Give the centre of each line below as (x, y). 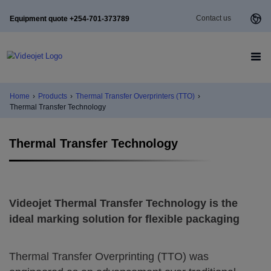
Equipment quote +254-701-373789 (70, 18)
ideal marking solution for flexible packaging (124, 219)
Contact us (214, 18)
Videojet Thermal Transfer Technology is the (123, 203)
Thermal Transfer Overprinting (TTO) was (109, 256)
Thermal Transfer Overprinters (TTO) (135, 96)
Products (53, 96)
